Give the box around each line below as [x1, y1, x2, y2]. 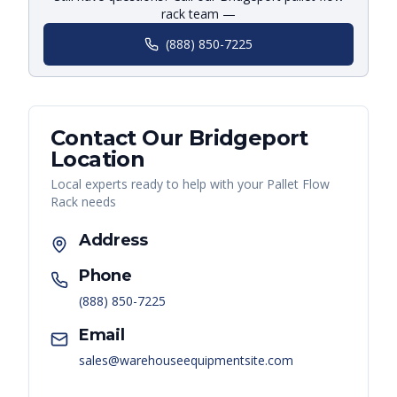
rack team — [161, 5, 236, 23]
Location [51, 146, 145, 173]
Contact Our [51, 125, 189, 152]
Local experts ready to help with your [51, 175, 267, 193]
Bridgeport [188, 125, 308, 152]
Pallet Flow [267, 175, 330, 193]
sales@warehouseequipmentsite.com [79, 352, 293, 370]
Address [79, 230, 148, 251]
